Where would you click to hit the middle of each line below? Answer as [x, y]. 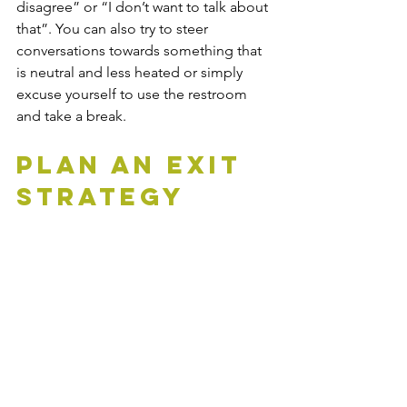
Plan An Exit [134, 165]
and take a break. [71, 116]
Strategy [101, 197]
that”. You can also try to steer [114, 29]
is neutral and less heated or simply [131, 73]
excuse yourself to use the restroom [134, 94]
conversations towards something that [141, 51]
